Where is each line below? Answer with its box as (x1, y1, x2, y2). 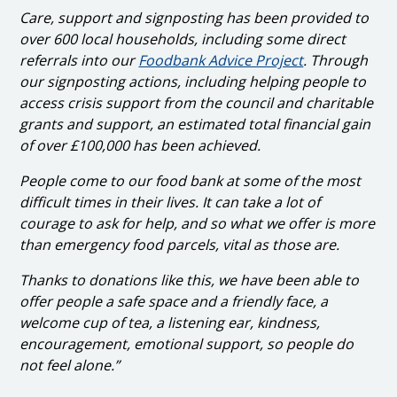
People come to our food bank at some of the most (19, 170, 362, 191)
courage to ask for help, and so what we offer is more (19, 213, 376, 233)
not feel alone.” (19, 354, 121, 375)
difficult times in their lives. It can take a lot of (19, 191, 321, 212)
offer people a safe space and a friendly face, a (19, 291, 329, 311)
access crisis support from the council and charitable (19, 92, 374, 113)
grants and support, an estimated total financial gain (19, 113, 371, 134)
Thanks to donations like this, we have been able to (19, 269, 360, 290)
